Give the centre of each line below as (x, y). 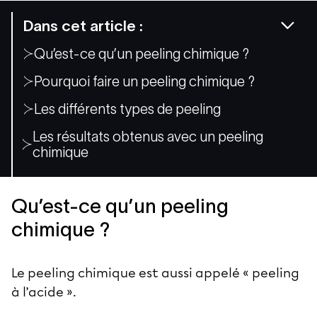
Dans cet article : (83, 25)
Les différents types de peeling (127, 109)
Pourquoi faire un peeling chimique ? (144, 81)
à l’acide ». (45, 292)
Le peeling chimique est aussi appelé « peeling (155, 273)
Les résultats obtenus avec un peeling (148, 136)
